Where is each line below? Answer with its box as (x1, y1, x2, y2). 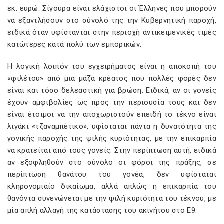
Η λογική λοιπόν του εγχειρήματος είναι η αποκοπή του (7, 62, 216, 71)
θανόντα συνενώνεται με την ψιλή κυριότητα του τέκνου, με (7, 194, 216, 203)
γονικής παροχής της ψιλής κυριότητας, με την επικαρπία (7, 134, 216, 143)
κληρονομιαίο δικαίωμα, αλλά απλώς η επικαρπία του (7, 182, 216, 191)
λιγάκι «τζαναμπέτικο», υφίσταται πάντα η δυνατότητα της (7, 122, 216, 131)
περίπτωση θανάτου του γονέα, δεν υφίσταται (7, 170, 216, 179)
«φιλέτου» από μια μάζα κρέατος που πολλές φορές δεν (7, 74, 216, 83)
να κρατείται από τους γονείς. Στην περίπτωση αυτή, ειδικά (7, 146, 216, 155)
